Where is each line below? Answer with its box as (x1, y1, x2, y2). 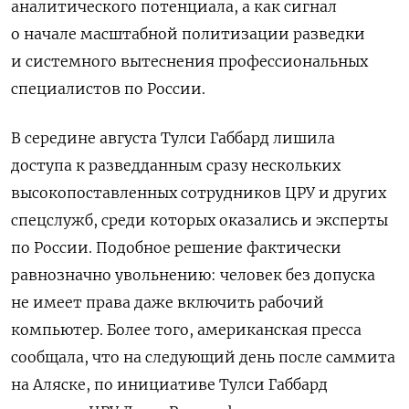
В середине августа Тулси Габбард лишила (11, 129, 335, 148)
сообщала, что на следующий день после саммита (11, 348, 395, 367)
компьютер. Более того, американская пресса (11, 320, 362, 340)
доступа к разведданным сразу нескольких (11, 156, 341, 175)
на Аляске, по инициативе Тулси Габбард (11, 375, 328, 394)
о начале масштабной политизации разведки (11, 25, 365, 44)
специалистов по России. (11, 79, 205, 99)
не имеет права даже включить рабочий (11, 293, 324, 312)
